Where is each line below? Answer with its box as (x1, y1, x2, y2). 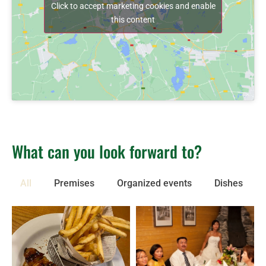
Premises (54, 178, 94, 189)
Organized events (117, 178, 192, 189)
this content (111, 15, 155, 25)
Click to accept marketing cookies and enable (50, 1, 216, 11)
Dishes (214, 178, 243, 189)
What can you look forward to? (12, 140, 202, 164)
